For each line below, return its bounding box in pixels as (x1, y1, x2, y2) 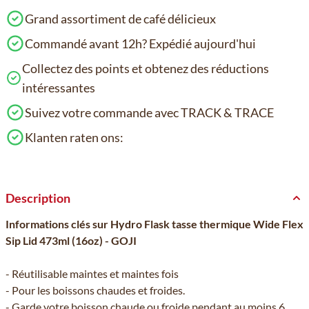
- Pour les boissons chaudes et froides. (6, 283, 185, 297)
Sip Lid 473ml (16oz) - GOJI (6, 234, 137, 247)
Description (6, 190, 70, 206)
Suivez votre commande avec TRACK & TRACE (25, 105, 274, 120)
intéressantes (22, 80, 96, 95)
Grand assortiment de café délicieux (25, 11, 216, 26)
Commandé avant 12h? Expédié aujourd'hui (25, 36, 256, 51)
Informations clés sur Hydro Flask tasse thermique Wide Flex (6, 217, 303, 230)
